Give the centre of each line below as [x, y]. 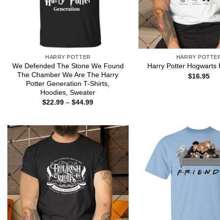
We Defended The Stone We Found [68, 66]
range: [103, 109]
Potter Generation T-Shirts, [68, 83]
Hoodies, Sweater [68, 92]
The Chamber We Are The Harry [68, 74]
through [105, 123]
